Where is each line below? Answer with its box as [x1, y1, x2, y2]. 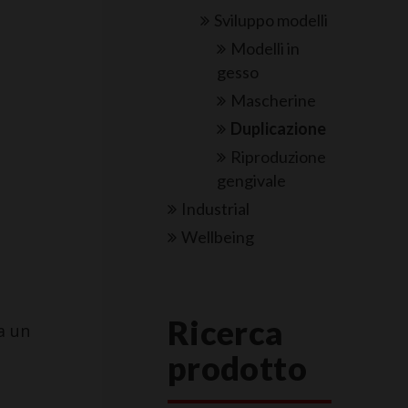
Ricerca [168, 312, 284, 353]
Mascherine [230, 89, 317, 110]
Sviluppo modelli [214, 9, 329, 30]
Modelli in [230, 38, 301, 59]
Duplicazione [230, 118, 327, 139]
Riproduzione [230, 147, 327, 168]
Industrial [181, 198, 250, 219]
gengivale [217, 170, 286, 191]
